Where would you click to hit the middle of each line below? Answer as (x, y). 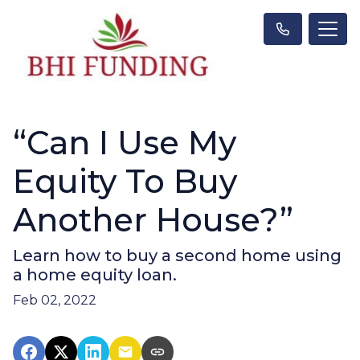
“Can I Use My (125, 142)
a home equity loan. (95, 274)
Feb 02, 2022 (55, 300)
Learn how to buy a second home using (177, 255)
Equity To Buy (125, 181)
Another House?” (153, 219)
